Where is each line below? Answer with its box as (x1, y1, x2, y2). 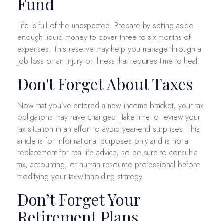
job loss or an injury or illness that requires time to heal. (17, 55, 200, 67)
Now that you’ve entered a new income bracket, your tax (17, 99, 203, 111)
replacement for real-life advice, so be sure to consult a (17, 147, 198, 158)
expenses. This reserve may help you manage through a (17, 43, 201, 55)
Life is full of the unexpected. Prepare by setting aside (17, 19, 193, 31)
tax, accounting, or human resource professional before (17, 158, 200, 170)
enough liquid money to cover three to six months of (17, 31, 191, 43)
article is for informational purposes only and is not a (17, 135, 188, 147)
